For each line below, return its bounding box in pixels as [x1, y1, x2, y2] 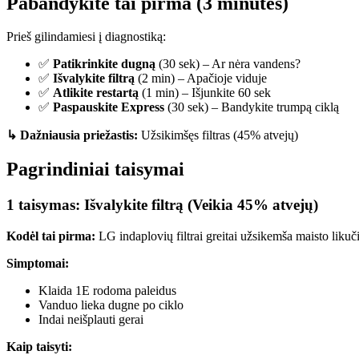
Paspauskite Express [53, 100, 164, 115]
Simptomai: [6, 256, 69, 270]
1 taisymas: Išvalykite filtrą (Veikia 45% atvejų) [6, 196, 318, 214]
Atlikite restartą [53, 86, 139, 100]
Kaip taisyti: [6, 339, 72, 353]
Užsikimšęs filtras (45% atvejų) [138, 128, 298, 143]
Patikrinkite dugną [53, 57, 155, 71]
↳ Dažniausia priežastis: [6, 128, 138, 143]
